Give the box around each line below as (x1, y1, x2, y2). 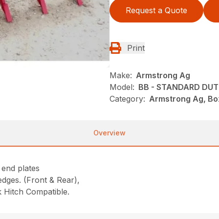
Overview (93, 129, 126, 137)
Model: (109, 82, 134, 92)
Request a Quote (126, 5, 187, 15)
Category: (109, 94, 145, 104)
